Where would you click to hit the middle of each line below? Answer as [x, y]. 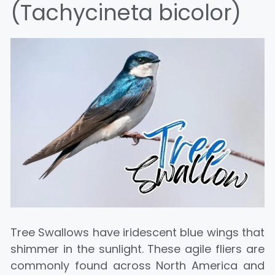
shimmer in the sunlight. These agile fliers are [137, 249]
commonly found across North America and [137, 265]
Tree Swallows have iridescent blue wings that [137, 232]
